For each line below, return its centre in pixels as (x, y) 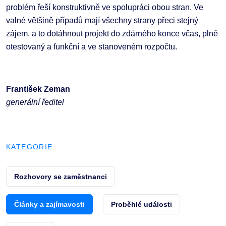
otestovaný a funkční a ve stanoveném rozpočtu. (92, 47)
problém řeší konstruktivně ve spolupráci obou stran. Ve (105, 8)
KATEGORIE (30, 147)
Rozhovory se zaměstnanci (61, 177)
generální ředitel (35, 102)
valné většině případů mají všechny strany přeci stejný (102, 21)
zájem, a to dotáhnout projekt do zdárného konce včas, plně (112, 34)
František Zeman (38, 89)
